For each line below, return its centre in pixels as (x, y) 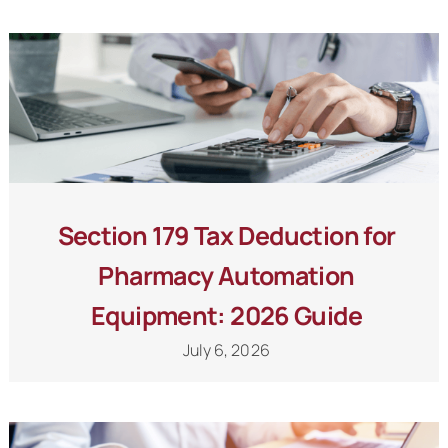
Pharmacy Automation (226, 276)
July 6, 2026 (226, 350)
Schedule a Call (224, 55)
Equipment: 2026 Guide (226, 316)
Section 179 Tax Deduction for (226, 236)
